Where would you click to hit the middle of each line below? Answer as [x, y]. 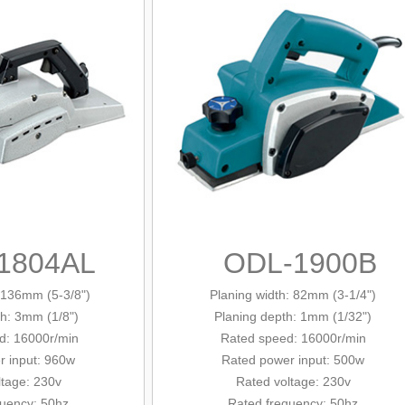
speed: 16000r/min [312, 338]
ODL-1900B [300, 263]
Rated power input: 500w [293, 360]
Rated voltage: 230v [293, 381]
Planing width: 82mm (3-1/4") [293, 295]
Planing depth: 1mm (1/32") [293, 316]
